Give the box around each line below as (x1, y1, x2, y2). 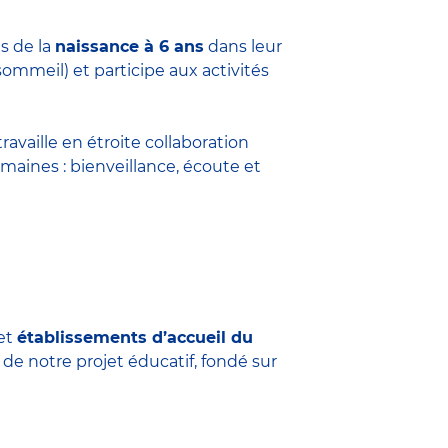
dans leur (204, 36, 282, 56)
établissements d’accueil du (17, 327, 253, 347)
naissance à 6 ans (55, 36, 204, 56)
